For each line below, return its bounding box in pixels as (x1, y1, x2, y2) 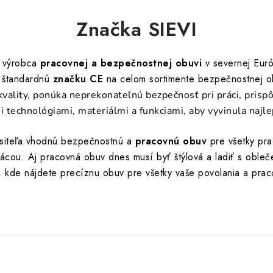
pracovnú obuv (135, 134, 207, 148)
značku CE (49, 72, 104, 86)
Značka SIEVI (76, 15, 197, 43)
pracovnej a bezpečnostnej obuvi (40, 56, 202, 70)
